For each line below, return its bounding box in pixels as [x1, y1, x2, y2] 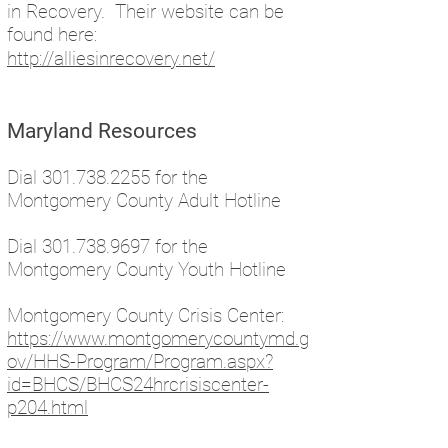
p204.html [7, 396, 88, 419]
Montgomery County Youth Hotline [7, 258, 286, 281]
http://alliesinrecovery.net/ [7, 47, 215, 70]
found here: [7, 23, 102, 46]
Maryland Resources [7, 119, 197, 143]
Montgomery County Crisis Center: [7, 304, 289, 327]
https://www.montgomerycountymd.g [7, 327, 309, 350]
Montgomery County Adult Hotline [7, 189, 281, 212]
